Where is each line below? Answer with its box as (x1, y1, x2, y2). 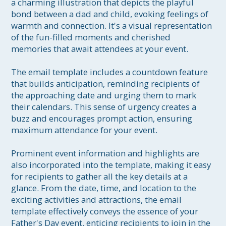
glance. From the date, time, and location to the (11, 182, 199, 194)
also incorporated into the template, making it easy (11, 159, 213, 171)
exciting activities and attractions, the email (11, 194, 184, 206)
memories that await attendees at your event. (11, 43, 189, 55)
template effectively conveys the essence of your (11, 205, 201, 217)
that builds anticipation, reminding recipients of (11, 78, 202, 90)
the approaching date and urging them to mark (11, 89, 199, 101)
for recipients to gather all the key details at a (11, 171, 190, 183)
